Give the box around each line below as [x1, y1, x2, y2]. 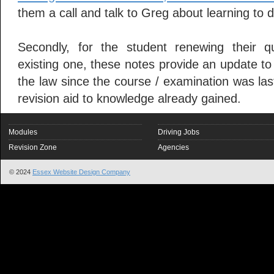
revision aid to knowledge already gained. [18, 92, 241, 105]
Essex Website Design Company [32, 168, 130, 176]
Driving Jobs [158, 128, 199, 136]
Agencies [158, 143, 189, 152]
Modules [9, 128, 37, 136]
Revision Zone [9, 143, 57, 152]
